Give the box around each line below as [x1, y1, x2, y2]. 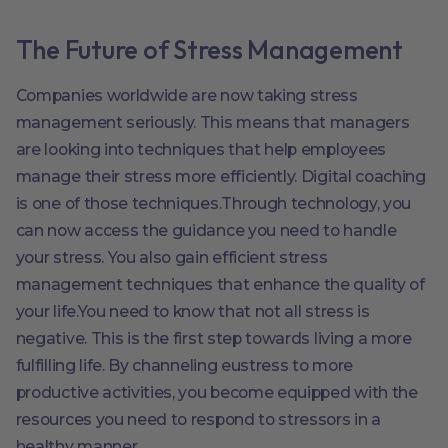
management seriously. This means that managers [15, 112, 410, 132]
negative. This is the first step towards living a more [15, 328, 412, 348]
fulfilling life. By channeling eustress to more [15, 355, 353, 375]
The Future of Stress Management [15, 33, 403, 67]
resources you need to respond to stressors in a [15, 409, 381, 429]
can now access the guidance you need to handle [15, 220, 397, 240]
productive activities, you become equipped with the [15, 382, 418, 402]
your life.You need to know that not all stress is [15, 301, 370, 321]
